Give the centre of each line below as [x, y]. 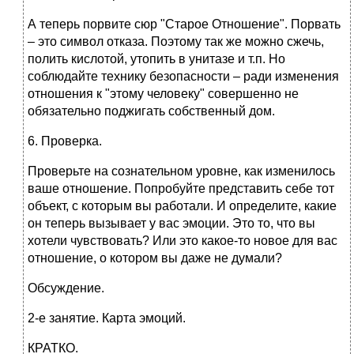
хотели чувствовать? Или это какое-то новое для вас [183, 241]
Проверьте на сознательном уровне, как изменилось [181, 171]
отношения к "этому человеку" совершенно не [163, 94]
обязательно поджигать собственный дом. [151, 111]
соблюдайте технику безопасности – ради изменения [183, 77]
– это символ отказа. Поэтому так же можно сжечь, [176, 42]
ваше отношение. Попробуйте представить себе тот [181, 189]
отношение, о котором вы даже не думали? [155, 258]
